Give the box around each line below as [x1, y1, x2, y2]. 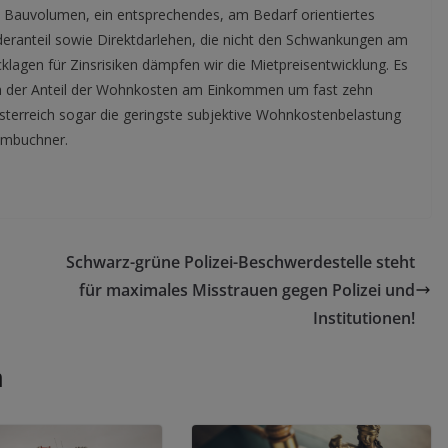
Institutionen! [313, 307, 415, 330]
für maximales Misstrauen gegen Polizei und [79, 279, 415, 302]
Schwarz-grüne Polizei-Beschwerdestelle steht [66, 251, 415, 274]
